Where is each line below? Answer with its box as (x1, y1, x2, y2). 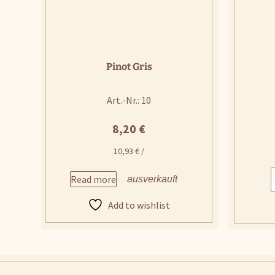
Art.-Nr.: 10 (107, 93, 152, 106)
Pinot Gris (106, 60, 152, 72)
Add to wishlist (108, 198, 171, 211)
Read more (71, 172, 117, 185)
